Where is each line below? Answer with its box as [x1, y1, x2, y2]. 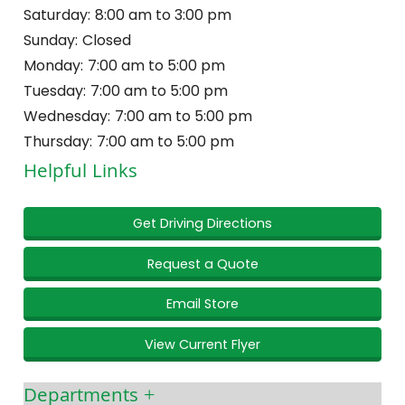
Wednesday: [24, 106, 111, 127]
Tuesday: [24, 80, 87, 102]
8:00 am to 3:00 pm [94, 5, 231, 26]
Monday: [24, 55, 84, 77]
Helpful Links [24, 157, 138, 191]
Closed [81, 30, 131, 52]
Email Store [166, 295, 239, 314]
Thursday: [24, 131, 93, 153]
